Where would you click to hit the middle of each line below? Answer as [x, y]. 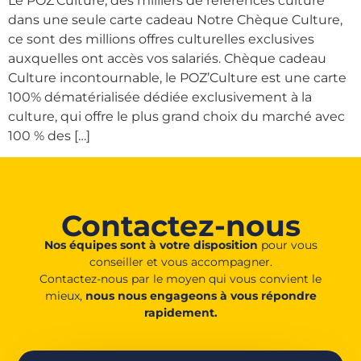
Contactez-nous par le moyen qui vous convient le [180, 278]
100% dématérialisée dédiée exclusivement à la [160, 97]
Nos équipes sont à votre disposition [151, 245]
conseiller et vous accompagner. [180, 261]
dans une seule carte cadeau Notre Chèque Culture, [175, 19]
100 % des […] [49, 135]
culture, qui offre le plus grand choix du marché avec [176, 116]
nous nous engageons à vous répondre [201, 295]
